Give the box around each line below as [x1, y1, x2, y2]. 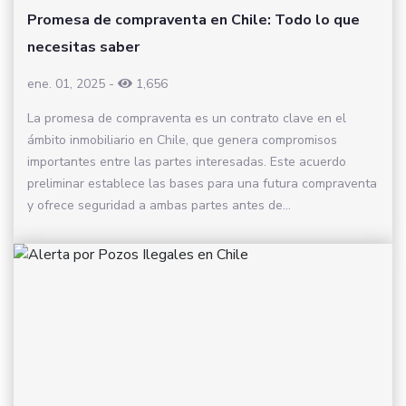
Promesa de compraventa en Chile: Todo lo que [27, 9, 360, 30]
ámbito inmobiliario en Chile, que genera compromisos [27, 130, 337, 149]
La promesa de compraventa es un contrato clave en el [27, 109, 346, 127]
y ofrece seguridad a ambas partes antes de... [27, 196, 291, 214]
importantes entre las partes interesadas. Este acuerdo [27, 152, 346, 170]
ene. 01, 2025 [27, 74, 105, 92]
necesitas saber [27, 36, 140, 57]
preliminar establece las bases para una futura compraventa [27, 174, 377, 192]
